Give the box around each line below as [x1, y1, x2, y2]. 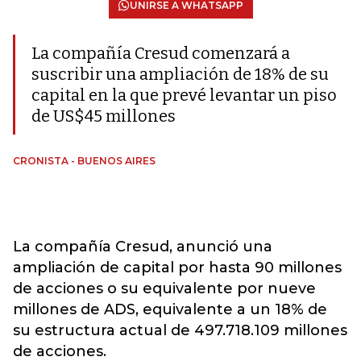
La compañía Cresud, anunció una [13, 238, 272, 255]
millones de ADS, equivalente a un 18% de [13, 301, 327, 318]
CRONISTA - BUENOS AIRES [13, 155, 156, 167]
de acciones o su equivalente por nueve [13, 280, 316, 297]
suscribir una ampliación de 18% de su [31, 64, 329, 84]
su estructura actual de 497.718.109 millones [13, 322, 347, 339]
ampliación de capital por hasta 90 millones [13, 259, 342, 276]
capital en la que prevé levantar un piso [31, 85, 337, 105]
